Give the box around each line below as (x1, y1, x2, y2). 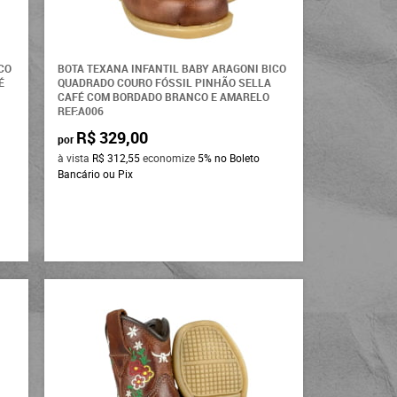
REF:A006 (58, 103, 105, 118)
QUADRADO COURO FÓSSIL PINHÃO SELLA (58, 74, 272, 90)
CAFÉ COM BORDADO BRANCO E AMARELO (58, 89, 270, 104)
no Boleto (214, 150, 261, 165)
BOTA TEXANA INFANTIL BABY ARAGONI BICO (58, 60, 287, 75)
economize (140, 150, 198, 165)
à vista (58, 150, 93, 165)
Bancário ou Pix (58, 166, 134, 181)
